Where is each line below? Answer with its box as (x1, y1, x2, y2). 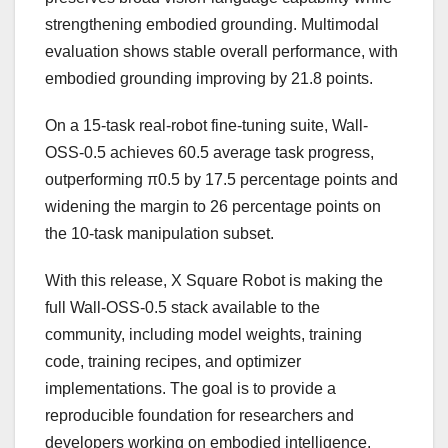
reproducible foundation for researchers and (45, 407, 354, 425)
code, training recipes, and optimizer (45, 353, 301, 371)
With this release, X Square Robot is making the (45, 272, 383, 290)
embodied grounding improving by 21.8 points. (45, 70, 373, 88)
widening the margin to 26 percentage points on (45, 198, 381, 216)
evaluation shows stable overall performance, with (45, 43, 398, 61)
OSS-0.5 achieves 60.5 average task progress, (45, 144, 374, 162)
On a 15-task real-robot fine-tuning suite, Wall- (45, 117, 368, 135)
